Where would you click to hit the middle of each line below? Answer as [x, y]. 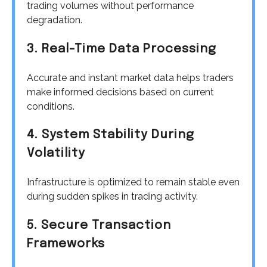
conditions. [51, 106]
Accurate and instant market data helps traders [130, 77]
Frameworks [66, 244]
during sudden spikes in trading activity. [112, 197]
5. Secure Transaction [99, 225]
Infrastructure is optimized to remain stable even [133, 182]
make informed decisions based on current [120, 92]
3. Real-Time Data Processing [122, 49]
